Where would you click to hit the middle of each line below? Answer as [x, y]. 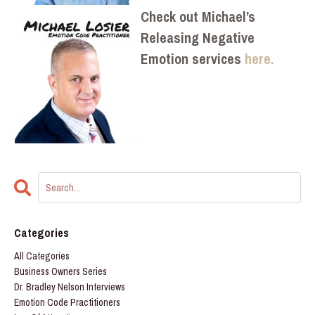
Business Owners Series [60, 272]
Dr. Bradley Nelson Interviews [70, 287]
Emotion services [191, 59]
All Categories [42, 256]
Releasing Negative [198, 38]
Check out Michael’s [198, 17]
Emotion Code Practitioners [67, 303]
